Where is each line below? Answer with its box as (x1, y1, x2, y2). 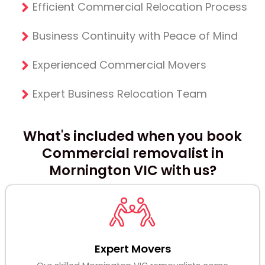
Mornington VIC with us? (49, 161, 216, 180)
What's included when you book (23, 127, 242, 146)
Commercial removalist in (41, 144, 224, 163)
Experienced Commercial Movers (33, 57, 206, 73)
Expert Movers (94, 241, 171, 257)
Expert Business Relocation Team (33, 86, 207, 102)
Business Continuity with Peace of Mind (33, 28, 238, 44)
